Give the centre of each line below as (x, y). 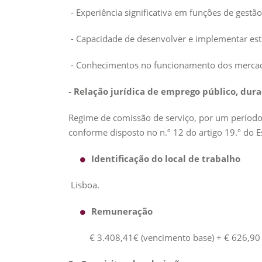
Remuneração (122, 211)
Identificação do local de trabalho (166, 158)
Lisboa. (84, 185)
